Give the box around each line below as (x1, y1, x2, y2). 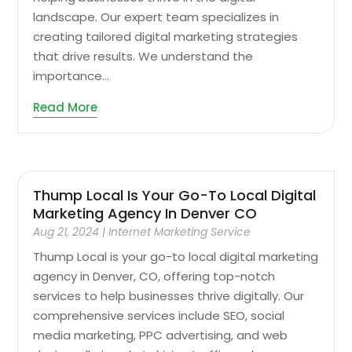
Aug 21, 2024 (33, 223, 100, 240)
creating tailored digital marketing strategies (33, 28, 299, 46)
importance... (33, 68, 110, 85)
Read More (33, 99, 98, 116)
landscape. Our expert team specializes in (33, 9, 280, 26)
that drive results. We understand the (33, 48, 254, 65)
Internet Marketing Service (108, 223, 251, 240)
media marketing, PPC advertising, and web (33, 326, 288, 343)
